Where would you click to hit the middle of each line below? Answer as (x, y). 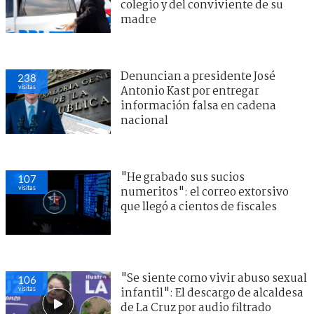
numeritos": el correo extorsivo (205, 193)
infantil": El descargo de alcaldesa (212, 294)
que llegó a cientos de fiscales (199, 207)
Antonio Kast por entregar (190, 92)
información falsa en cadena (198, 107)
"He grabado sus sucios (183, 178)
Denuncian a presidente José (198, 77)
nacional (144, 121)
